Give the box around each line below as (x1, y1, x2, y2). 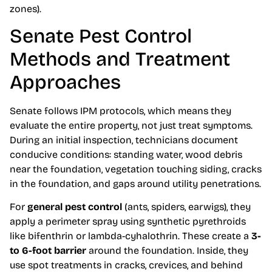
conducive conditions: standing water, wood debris (10, 149, 242, 161)
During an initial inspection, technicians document (10, 134, 238, 146)
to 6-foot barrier (10, 245, 86, 257)
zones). (10, 2, 41, 15)
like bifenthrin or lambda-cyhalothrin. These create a (10, 230, 251, 242)
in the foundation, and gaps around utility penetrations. (10, 178, 261, 190)
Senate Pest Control (10, 24, 192, 49)
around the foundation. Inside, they (86, 245, 248, 257)
